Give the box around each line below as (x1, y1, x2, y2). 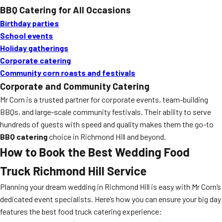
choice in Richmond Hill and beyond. (48, 132, 166, 141)
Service (105, 164, 147, 178)
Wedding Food (115, 145, 190, 159)
